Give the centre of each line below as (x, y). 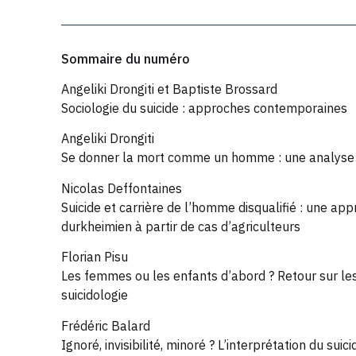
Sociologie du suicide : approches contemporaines (204, 108)
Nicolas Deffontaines (122, 188)
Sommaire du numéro (126, 58)
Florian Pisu (95, 257)
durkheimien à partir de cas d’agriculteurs (181, 226)
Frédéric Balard (106, 325)
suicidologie (95, 295)
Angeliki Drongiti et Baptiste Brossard (169, 89)
